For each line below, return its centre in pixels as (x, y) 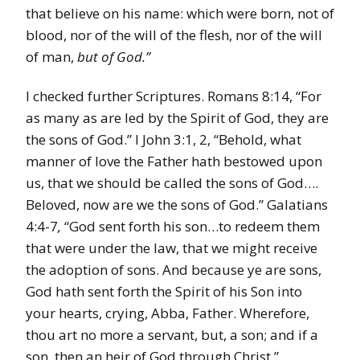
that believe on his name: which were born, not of (180, 14)
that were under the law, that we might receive (172, 248)
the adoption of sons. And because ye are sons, (174, 270)
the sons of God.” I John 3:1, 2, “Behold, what (164, 140)
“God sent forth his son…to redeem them (192, 227)
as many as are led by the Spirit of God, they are (177, 118)
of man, (51, 57)
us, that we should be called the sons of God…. (172, 183)
